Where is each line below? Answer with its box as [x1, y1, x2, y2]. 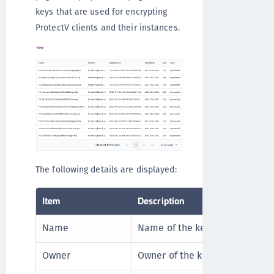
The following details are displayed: [35, 163, 177, 176]
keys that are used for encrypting [35, 6, 168, 18]
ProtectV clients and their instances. [35, 21, 180, 34]
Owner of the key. [138, 248, 215, 263]
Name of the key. [138, 221, 213, 235]
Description [138, 194, 185, 207]
